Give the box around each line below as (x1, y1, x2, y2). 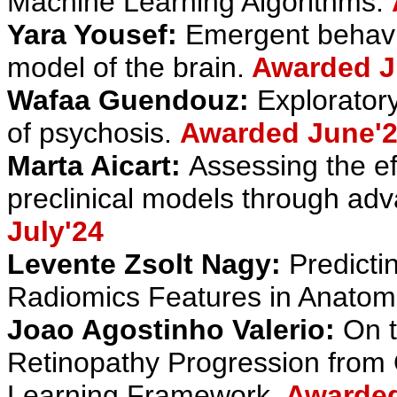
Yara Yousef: (7, 19, 177, 51)
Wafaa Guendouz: (7, 84, 257, 116)
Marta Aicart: (7, 150, 189, 182)
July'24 (7, 215, 104, 247)
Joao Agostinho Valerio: (7, 314, 343, 346)
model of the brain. (7, 51, 245, 83)
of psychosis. (7, 117, 180, 149)
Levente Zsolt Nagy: (7, 248, 289, 280)
